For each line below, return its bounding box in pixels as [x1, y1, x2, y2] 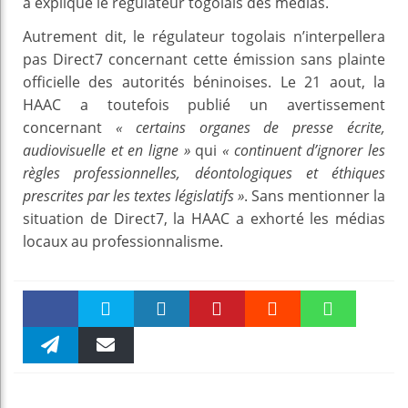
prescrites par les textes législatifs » [23, 185, 244, 206]
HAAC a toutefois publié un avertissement [23, 94, 385, 115]
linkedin [138, 339, 186, 355]
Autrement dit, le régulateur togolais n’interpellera [23, 25, 385, 46]
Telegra [29, 375, 72, 392]
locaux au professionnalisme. [23, 230, 223, 251]
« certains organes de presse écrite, [115, 117, 386, 138]
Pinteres [193, 339, 241, 355]
